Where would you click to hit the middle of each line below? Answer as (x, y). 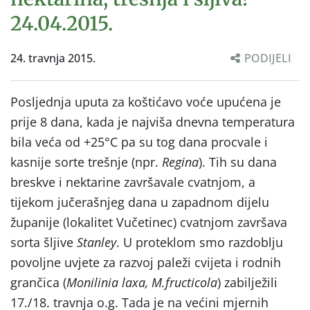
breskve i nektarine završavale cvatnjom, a (133, 182)
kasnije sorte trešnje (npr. (86, 162)
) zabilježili (247, 282)
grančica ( (38, 282)
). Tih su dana (238, 162)
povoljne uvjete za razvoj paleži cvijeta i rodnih (146, 262)
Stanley (97, 242)
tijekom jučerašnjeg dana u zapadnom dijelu (140, 202)
